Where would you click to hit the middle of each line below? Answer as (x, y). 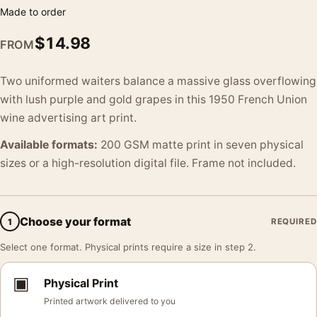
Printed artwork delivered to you (110, 301)
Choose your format (75, 221)
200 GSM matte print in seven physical (201, 145)
